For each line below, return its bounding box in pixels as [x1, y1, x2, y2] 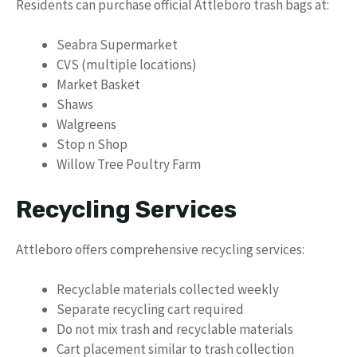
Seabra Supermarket [57, 36, 178, 53]
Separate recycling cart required [57, 300, 244, 318]
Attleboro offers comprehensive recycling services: [16, 240, 304, 258]
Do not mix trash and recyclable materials [57, 320, 293, 338]
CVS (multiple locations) [57, 56, 197, 73]
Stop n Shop [57, 135, 127, 153]
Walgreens [57, 116, 116, 133]
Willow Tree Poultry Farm [57, 155, 201, 173]
